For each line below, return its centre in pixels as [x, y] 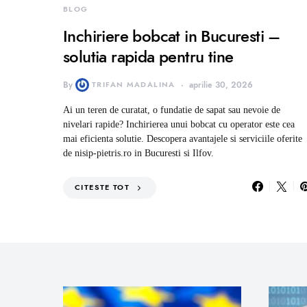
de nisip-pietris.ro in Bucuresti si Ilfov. [138, 153]
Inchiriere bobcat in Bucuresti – [172, 36]
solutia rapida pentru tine [148, 57]
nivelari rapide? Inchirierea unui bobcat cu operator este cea [179, 125]
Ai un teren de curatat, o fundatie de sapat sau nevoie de [172, 110]
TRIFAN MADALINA [134, 85]
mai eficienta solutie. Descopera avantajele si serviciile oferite [183, 139]
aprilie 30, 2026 [221, 85]
